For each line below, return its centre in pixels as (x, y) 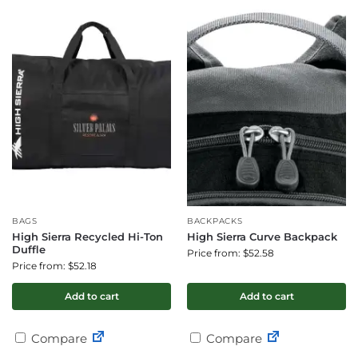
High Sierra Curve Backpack (262, 237)
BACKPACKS (215, 221)
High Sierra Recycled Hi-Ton (88, 237)
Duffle (29, 249)
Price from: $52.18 (54, 266)
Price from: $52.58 (231, 253)
